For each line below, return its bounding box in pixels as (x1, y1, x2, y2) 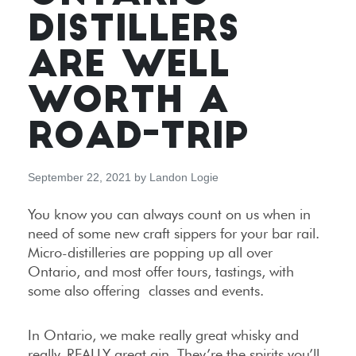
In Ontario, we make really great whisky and (28, 326, 299, 343)
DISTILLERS (28, 13, 239, 49)
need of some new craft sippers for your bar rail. (28, 224, 319, 242)
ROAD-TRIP (28, 120, 248, 157)
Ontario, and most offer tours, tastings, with (28, 262, 294, 280)
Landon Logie (149, 170, 219, 184)
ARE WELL (28, 48, 230, 85)
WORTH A (28, 84, 229, 121)
